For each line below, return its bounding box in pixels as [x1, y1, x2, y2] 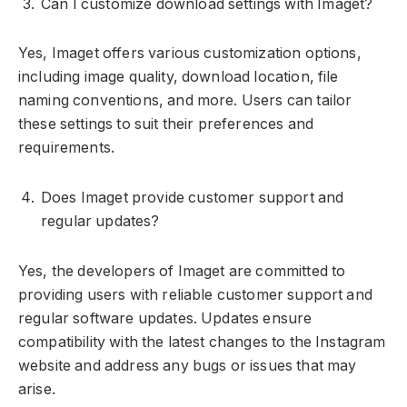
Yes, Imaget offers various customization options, [18, 45, 362, 63]
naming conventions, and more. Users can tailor [18, 92, 352, 110]
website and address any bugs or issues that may [18, 356, 357, 374]
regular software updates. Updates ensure [18, 309, 313, 327]
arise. [18, 380, 55, 398]
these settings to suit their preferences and [18, 115, 314, 134]
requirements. [18, 139, 115, 157]
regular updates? [41, 213, 160, 231]
